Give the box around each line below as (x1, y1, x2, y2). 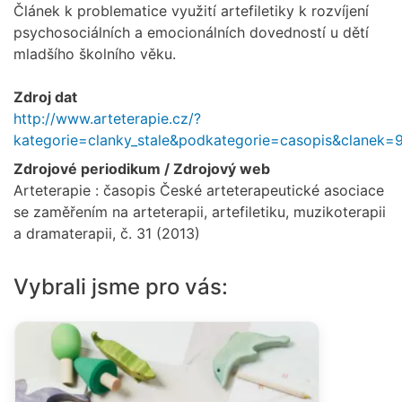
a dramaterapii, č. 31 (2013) (13, 223, 200, 242)
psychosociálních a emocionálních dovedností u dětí (13, 22, 369, 41)
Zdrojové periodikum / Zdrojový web (13, 159, 270, 178)
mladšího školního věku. (13, 44, 176, 63)
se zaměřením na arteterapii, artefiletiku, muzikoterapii (13, 202, 386, 221)
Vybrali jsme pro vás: (13, 273, 228, 300)
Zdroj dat (13, 87, 77, 106)
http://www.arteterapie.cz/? (13, 109, 201, 127)
